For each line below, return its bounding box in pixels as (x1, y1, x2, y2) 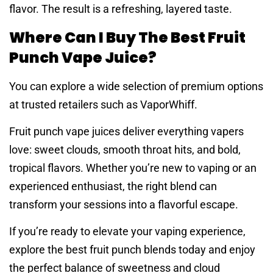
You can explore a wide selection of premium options (9, 79, 263, 93)
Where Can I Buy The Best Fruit (9, 27, 246, 48)
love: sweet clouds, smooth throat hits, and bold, (9, 143, 241, 156)
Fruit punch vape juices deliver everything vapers (9, 124, 244, 138)
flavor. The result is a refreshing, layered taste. (9, 2, 232, 16)
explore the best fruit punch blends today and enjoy (9, 243, 255, 257)
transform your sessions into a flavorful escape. (9, 197, 238, 211)
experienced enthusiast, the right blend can (9, 179, 217, 193)
